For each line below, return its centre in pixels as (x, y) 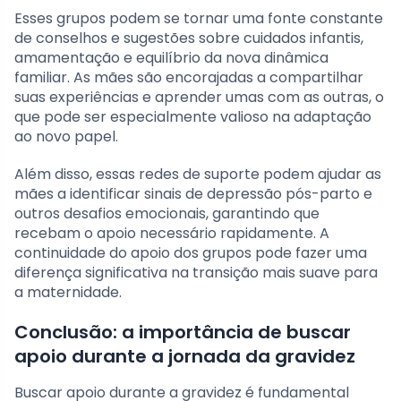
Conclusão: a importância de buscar (183, 332)
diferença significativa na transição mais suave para (196, 272)
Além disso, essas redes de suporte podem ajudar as (198, 174)
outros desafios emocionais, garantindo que (167, 213)
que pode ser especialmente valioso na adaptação (193, 116)
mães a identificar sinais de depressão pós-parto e (193, 193)
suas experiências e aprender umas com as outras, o (199, 97)
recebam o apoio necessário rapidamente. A (172, 233)
